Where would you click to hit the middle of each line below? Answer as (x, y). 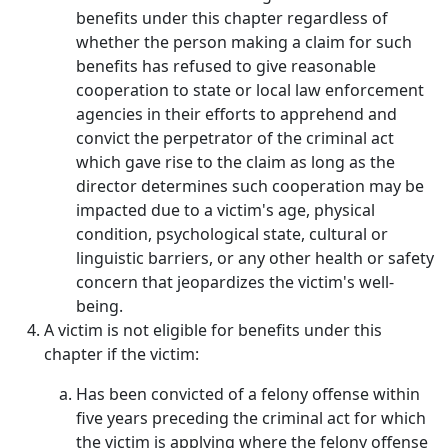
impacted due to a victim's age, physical (225, 210)
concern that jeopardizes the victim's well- (235, 282)
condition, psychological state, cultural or (232, 234)
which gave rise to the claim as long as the (235, 162)
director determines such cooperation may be (250, 186)
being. (99, 306)
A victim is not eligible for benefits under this (213, 330)
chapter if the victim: (121, 354)
